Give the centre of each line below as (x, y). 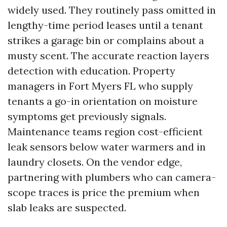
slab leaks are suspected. (67, 207)
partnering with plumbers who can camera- (112, 177)
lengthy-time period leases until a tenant (105, 25)
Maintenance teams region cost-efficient (105, 131)
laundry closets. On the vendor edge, (95, 162)
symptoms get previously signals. (87, 116)
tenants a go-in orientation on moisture (103, 101)
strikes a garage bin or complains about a (106, 40)
